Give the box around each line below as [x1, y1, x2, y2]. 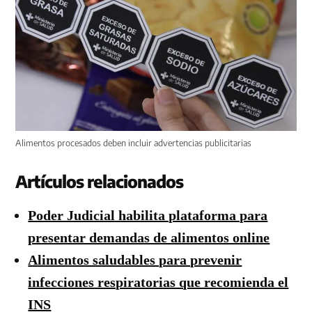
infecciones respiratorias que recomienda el [28, 274, 289, 290]
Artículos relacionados [15, 171, 184, 192]
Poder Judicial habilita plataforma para [28, 208, 268, 224]
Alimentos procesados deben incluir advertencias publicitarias [15, 137, 252, 149]
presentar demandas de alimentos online [28, 230, 270, 246]
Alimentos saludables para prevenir [28, 252, 242, 268]
